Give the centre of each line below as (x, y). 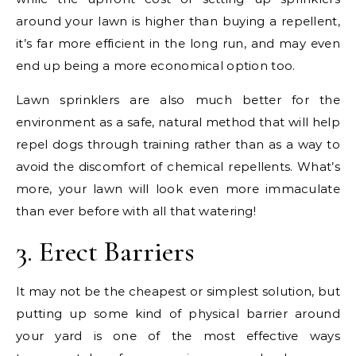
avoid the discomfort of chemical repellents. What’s (178, 167)
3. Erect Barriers (105, 252)
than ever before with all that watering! (136, 211)
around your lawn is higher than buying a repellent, (178, 21)
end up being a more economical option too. (157, 66)
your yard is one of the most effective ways (178, 336)
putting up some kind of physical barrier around (178, 314)
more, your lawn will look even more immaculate (178, 189)
